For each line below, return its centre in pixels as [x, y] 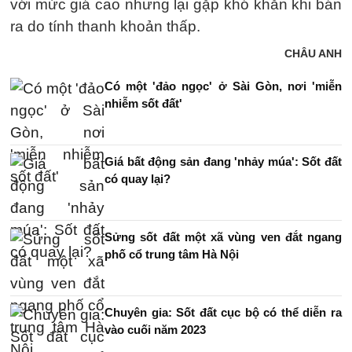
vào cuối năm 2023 [155, 330]
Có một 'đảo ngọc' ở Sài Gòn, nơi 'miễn [223, 86]
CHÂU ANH [313, 53]
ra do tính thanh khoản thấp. [105, 26]
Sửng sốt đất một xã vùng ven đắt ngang [223, 237]
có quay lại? [137, 179]
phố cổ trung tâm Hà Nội [172, 254]
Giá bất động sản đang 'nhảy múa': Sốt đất [223, 161]
